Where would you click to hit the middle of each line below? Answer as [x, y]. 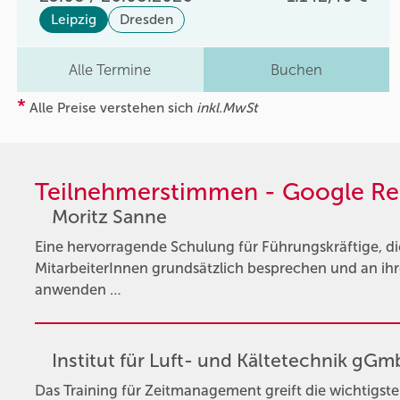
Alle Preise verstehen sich [112, 108]
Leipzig [74, 20]
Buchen [296, 70]
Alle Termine [110, 70]
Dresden [147, 20]
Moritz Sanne [109, 217]
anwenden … [78, 290]
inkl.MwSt [228, 108]
